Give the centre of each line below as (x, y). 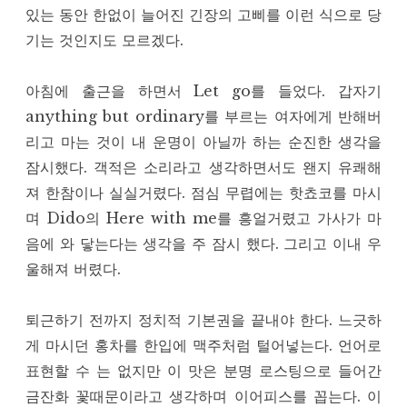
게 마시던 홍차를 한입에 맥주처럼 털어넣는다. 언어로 (203, 346)
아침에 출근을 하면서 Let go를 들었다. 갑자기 (203, 91)
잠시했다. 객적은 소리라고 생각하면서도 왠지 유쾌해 (203, 168)
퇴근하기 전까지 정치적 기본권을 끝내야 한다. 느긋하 (203, 320)
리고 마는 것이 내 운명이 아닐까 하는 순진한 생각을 (203, 142)
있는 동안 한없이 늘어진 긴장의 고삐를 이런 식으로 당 (203, 15)
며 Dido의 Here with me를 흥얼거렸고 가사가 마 (203, 218)
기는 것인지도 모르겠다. (104, 40)
